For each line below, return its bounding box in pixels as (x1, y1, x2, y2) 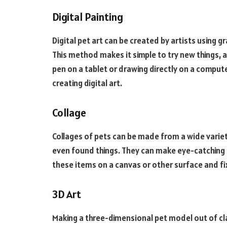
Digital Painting (52, 10, 123, 24)
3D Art (52, 187, 81, 201)
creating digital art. (52, 77, 122, 89)
